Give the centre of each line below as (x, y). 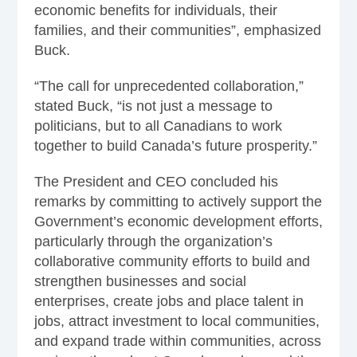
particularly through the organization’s (153, 241)
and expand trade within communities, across (177, 341)
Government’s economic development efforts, (178, 221)
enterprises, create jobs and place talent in (169, 301)
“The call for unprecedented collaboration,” (169, 86)
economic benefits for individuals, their (155, 10)
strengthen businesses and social (140, 281)
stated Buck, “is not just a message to (153, 106)
